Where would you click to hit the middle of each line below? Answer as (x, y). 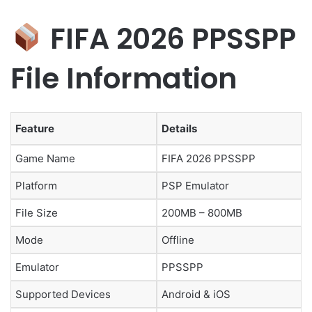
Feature (35, 129)
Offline (178, 240)
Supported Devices (63, 295)
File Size (37, 213)
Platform (36, 186)
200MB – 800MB (202, 213)
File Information (124, 78)
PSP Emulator (195, 186)
